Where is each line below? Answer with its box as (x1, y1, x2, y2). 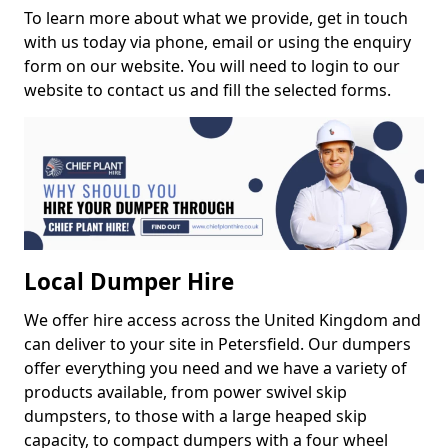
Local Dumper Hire (24, 266, 234, 298)
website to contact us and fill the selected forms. (24, 79, 391, 101)
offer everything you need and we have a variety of (24, 357, 407, 380)
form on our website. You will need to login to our (24, 55, 400, 77)
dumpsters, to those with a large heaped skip (24, 405, 367, 428)
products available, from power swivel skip (24, 381, 347, 404)
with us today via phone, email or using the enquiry (24, 31, 411, 53)
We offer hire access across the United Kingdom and (24, 309, 421, 332)
